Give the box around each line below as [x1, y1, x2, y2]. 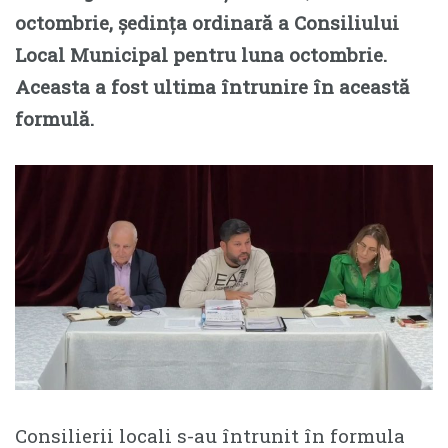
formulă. [15, 105, 94, 131]
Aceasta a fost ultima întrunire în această [15, 73, 410, 99]
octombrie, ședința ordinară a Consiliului [15, 9, 399, 35]
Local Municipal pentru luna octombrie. [15, 41, 387, 67]
